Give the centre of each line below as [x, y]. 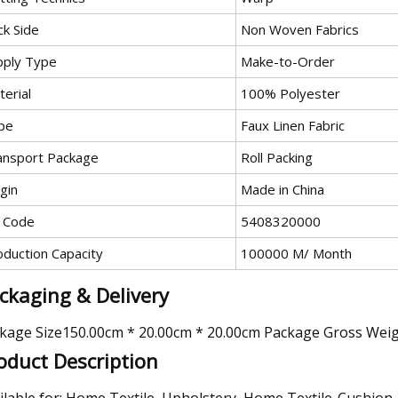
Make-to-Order [288, 61]
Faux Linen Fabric [293, 125]
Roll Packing [277, 157]
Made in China [283, 189]
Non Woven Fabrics [300, 29]
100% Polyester [291, 93]
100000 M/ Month [296, 253]
